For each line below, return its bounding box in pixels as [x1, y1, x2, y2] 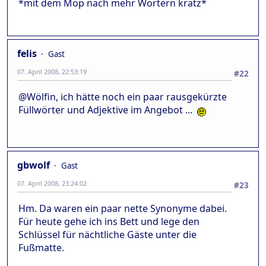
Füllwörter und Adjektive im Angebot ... [18, 103, 197, 116]
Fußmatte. [18, 240, 64, 254]
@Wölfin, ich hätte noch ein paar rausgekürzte [18, 90, 227, 103]
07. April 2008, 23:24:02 [17, 178, 87, 188]
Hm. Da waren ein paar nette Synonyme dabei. [18, 201, 227, 215]
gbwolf [17, 158, 50, 172]
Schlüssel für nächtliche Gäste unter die [18, 227, 197, 241]
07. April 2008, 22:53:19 [17, 66, 87, 76]
